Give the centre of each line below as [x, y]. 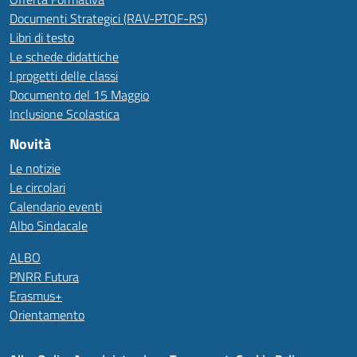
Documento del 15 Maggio [79, 94]
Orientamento [47, 314]
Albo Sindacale [49, 225]
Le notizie [35, 168]
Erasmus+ [36, 295]
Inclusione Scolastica [65, 114]
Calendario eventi [56, 206]
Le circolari [37, 187]
